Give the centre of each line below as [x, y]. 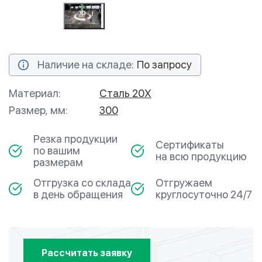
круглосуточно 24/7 [204, 194]
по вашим [56, 151]
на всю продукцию [201, 156]
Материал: [35, 93]
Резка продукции [75, 139]
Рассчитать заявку [87, 253]
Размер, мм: [38, 110]
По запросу [164, 65]
